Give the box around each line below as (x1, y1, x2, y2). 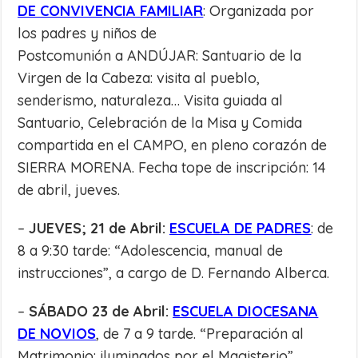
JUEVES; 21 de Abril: (29, 219, 170, 237)
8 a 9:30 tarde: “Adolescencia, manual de (18, 241, 284, 260)
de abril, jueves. (18, 181, 121, 199)
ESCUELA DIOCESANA (173, 302, 319, 320)
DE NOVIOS (18, 324, 97, 343)
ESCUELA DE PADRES (169, 219, 312, 237)
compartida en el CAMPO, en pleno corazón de (18, 136, 328, 154)
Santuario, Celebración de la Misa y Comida (18, 113, 303, 132)
